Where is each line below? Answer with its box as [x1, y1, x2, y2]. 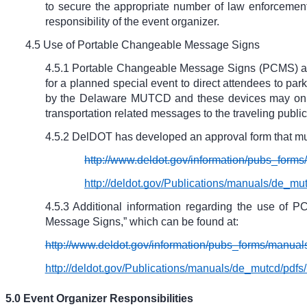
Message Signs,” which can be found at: [45, 216, 238, 228]
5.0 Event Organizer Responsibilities [5, 293, 193, 305]
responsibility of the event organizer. [45, 16, 219, 28]
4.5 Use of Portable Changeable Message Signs [25, 39, 260, 51]
